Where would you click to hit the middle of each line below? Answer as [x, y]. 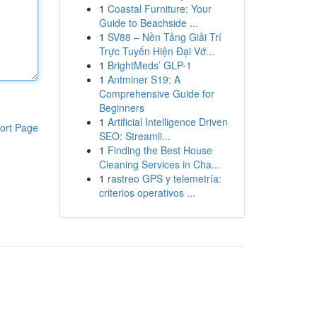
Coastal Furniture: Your [159, 8]
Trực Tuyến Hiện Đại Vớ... [156, 51]
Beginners [121, 108]
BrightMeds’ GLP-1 [149, 65]
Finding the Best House [160, 150]
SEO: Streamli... [134, 136]
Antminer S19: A [144, 79]
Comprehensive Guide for [156, 93]
